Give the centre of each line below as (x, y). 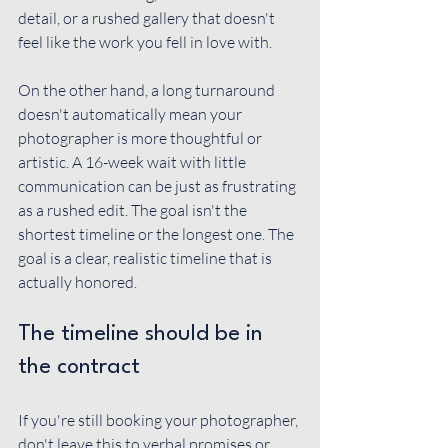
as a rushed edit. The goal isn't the (134, 210)
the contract (79, 367)
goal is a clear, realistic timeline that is (146, 258)
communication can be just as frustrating (158, 186)
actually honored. (77, 282)
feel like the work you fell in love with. (145, 42)
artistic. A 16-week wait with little (133, 162)
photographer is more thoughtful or (141, 138)
